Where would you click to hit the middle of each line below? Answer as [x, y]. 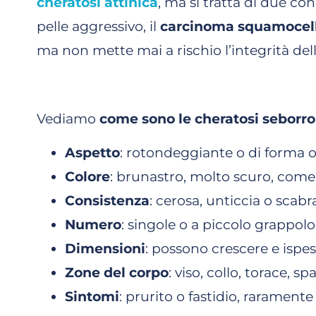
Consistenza [107, 201]
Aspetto [92, 153]
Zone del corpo [117, 273]
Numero [93, 225]
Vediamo [68, 119]
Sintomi [92, 297]
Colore [87, 177]
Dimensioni [105, 249]
